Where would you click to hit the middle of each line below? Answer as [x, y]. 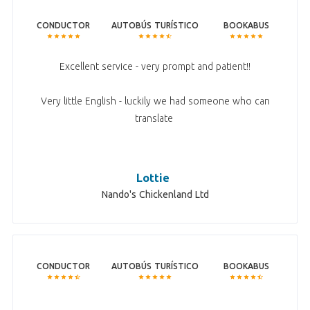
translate [155, 119]
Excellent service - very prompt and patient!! [155, 67]
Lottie [153, 178]
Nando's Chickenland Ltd [155, 195]
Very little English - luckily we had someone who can [155, 101]
